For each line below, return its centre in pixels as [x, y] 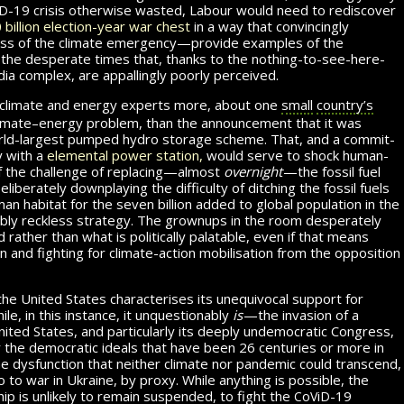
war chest [160, 26]
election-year [84, 26]
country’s [345, 104]
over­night [253, 171]
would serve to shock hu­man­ [296, 155]
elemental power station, [125, 155]
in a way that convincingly [270, 26]
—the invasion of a [301, 314]
